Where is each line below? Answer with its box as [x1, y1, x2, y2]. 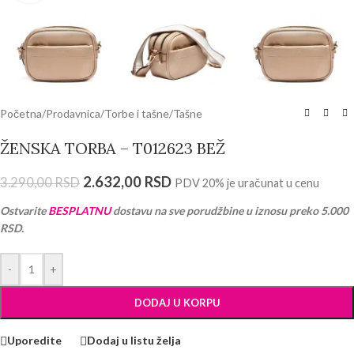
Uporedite [7, 333, 62, 348]
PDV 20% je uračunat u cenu [175, 175, 319, 190]
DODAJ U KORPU [134, 296, 220, 309]
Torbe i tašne [104, 106, 169, 120]
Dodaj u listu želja [87, 333, 181, 348]
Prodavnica [46, 106, 100, 120]
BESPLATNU [48, 203, 111, 217]
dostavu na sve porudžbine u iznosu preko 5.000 [111, 203, 348, 217]
